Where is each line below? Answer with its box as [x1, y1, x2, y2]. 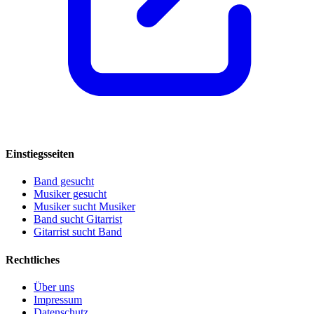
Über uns [34, 280, 74, 293]
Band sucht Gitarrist [34, 213, 122, 226]
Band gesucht [34, 175, 94, 188]
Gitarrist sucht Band [34, 226, 122, 238]
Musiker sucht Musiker [34, 200, 135, 213]
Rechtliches [6, 253, 60, 266]
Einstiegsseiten [6, 148, 74, 161]
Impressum [34, 293, 82, 306]
